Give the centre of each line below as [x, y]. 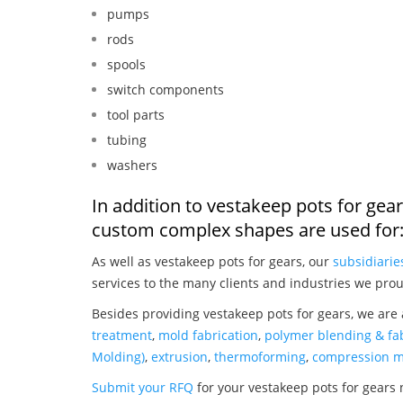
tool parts [136, 114]
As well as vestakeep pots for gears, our [212, 261]
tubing [127, 139]
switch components [166, 89]
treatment [122, 335]
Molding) [118, 356]
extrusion [179, 356]
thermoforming [260, 356]
